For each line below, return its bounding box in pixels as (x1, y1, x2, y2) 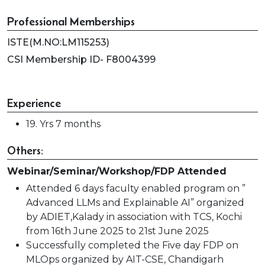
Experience (7, 96, 61, 109)
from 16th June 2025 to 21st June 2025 (26, 225, 209, 237)
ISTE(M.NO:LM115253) (7, 37, 109, 48)
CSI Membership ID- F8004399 (7, 54, 156, 65)
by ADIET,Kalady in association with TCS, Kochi (26, 211, 242, 222)
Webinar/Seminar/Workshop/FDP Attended (7, 166, 227, 177)
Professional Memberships (7, 15, 135, 28)
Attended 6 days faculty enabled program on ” (26, 183, 245, 194)
